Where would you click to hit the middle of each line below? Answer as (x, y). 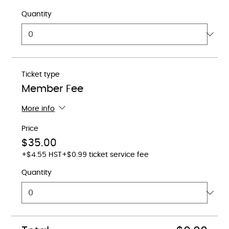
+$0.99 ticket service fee (106, 155)
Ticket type (41, 75)
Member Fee (53, 89)
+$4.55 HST (42, 155)
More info (38, 109)
